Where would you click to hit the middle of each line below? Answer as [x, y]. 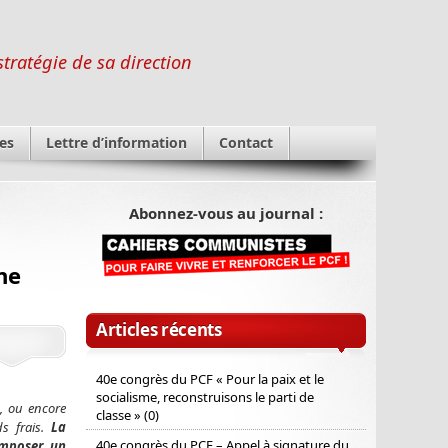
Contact [246, 142]
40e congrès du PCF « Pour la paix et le [210, 379]
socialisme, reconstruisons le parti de [205, 397]
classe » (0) [127, 415]
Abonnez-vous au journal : [226, 213]
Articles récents [159, 330]
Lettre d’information [116, 142]
